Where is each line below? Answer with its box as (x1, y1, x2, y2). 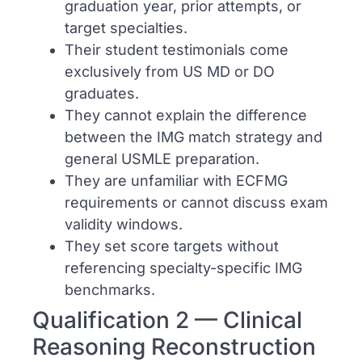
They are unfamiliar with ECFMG (65, 172, 288, 190)
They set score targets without (65, 238, 279, 255)
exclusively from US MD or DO (65, 63, 275, 81)
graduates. (65, 85, 139, 103)
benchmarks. (65, 281, 155, 299)
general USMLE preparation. (65, 150, 259, 168)
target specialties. (65, 19, 187, 37)
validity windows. (65, 216, 183, 234)
